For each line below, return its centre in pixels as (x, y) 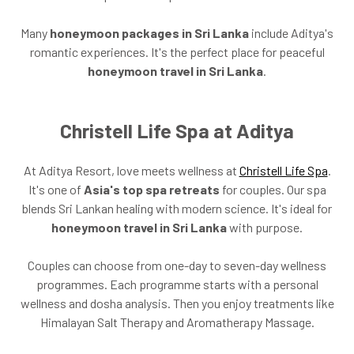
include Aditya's (291, 32)
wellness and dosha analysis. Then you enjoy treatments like (177, 303)
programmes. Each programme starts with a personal (177, 284)
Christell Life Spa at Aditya (177, 130)
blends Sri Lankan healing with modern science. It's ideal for (177, 208)
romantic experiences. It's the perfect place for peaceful (177, 51)
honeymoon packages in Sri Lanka (149, 32)
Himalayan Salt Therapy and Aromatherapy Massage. (177, 322)
